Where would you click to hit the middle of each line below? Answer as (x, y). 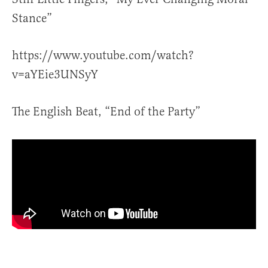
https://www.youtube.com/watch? (103, 56)
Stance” (32, 19)
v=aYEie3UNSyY (55, 75)
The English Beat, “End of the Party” (106, 112)
